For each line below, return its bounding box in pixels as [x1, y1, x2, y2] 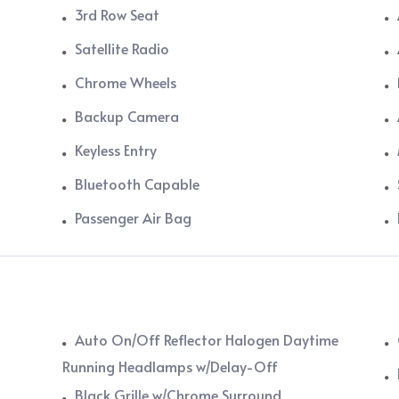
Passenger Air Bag [75, 208, 192, 228]
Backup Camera [75, 106, 180, 126]
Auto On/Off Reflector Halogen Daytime [75, 330, 339, 350]
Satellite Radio [75, 38, 170, 59]
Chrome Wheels [75, 72, 177, 93]
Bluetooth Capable [75, 174, 200, 194]
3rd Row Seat [75, 4, 160, 25]
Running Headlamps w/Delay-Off [62, 356, 279, 377]
